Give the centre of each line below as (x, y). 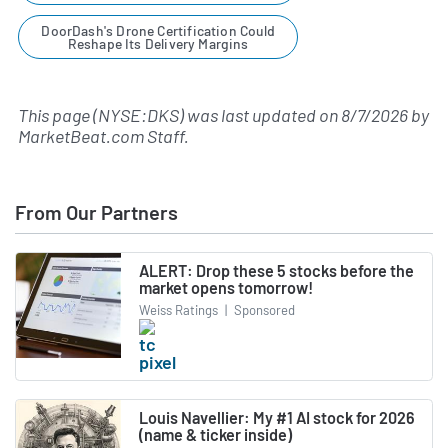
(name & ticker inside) (215, 434)
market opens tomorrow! (226, 288)
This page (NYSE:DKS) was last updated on (179, 115)
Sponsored (263, 309)
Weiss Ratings (178, 309)
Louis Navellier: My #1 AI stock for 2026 (277, 417)
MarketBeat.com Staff (101, 136)
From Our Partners (96, 212)
